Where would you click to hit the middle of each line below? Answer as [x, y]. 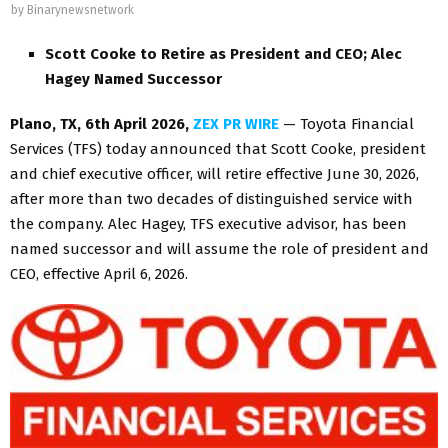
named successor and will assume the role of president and [219, 248]
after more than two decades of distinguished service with [211, 198]
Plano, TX [43, 123]
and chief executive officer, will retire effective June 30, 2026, [214, 173]
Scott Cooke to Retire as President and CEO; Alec [223, 53]
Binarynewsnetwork [80, 10]
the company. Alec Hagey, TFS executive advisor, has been [208, 223]
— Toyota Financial [346, 123]
